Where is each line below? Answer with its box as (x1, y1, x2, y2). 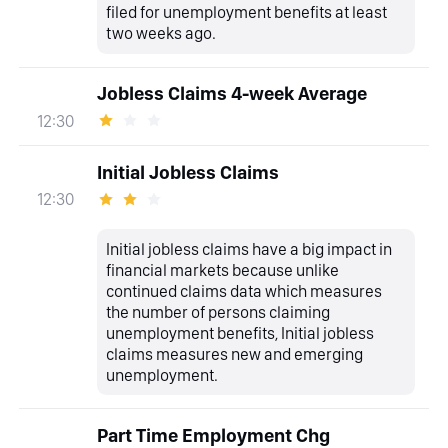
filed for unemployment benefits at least (106, 2, 388, 23)
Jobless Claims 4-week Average (96, 82, 367, 106)
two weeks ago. (106, 23, 217, 44)
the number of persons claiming (106, 301, 331, 322)
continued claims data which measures (106, 280, 383, 301)
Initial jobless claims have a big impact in (106, 238, 393, 259)
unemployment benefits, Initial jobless (106, 322, 375, 343)
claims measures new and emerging (106, 343, 364, 364)
